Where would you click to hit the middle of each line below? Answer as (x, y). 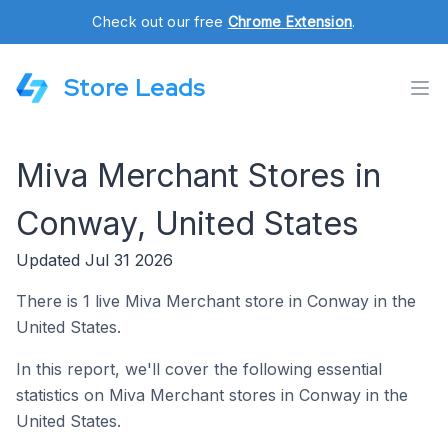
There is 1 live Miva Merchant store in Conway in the (216, 301)
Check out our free (160, 21)
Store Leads (134, 87)
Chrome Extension (290, 21)
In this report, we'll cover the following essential (199, 369)
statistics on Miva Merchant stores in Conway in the (212, 395)
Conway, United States (187, 223)
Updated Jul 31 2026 (94, 260)
